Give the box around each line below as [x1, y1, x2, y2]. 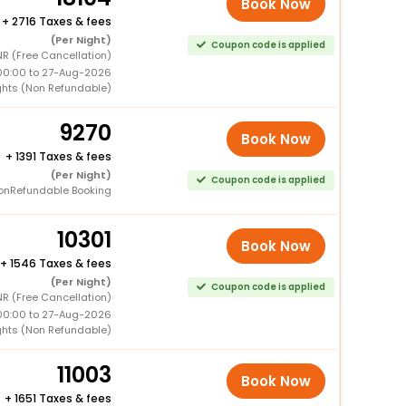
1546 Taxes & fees [9, 255, 111, 271]
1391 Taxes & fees [14, 148, 111, 164]
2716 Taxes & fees [11, 13, 111, 29]
